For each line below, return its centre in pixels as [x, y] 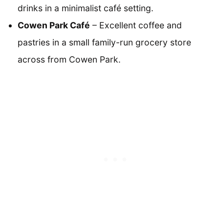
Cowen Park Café [54, 25]
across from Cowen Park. [69, 59]
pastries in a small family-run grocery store [104, 42]
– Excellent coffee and [136, 25]
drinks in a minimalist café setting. [86, 8]
